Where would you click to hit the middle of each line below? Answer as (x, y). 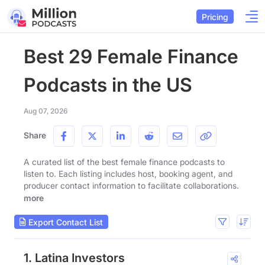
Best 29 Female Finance (131, 56)
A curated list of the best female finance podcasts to (124, 162)
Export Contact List (64, 222)
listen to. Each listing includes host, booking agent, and (128, 174)
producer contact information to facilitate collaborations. (131, 185)
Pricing (215, 17)
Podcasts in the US (108, 85)
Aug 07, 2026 (46, 111)
